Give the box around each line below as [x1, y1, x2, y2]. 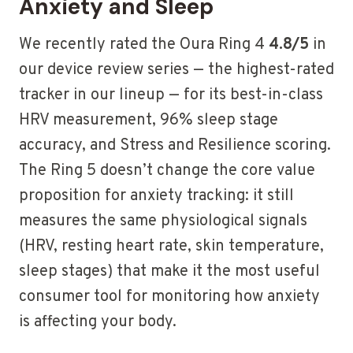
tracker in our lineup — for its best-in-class [19, 85, 323, 106]
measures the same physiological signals [19, 211, 307, 232]
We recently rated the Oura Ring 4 [19, 35, 269, 56]
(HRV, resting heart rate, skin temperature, [19, 236, 324, 258]
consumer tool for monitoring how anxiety [19, 287, 320, 308]
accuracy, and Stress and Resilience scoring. [19, 136, 331, 157]
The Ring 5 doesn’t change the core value [19, 161, 315, 182]
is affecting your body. [19, 312, 176, 333]
